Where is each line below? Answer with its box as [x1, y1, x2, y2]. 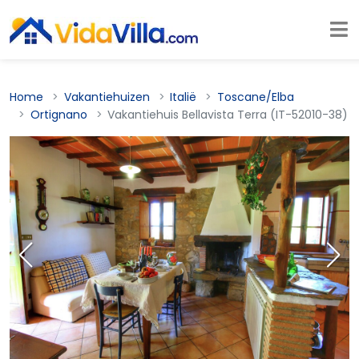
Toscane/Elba [216, 89, 294, 105]
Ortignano [30, 107, 87, 123]
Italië [170, 89, 197, 105]
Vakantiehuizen [63, 89, 150, 105]
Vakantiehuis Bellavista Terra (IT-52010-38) [107, 107, 349, 123]
